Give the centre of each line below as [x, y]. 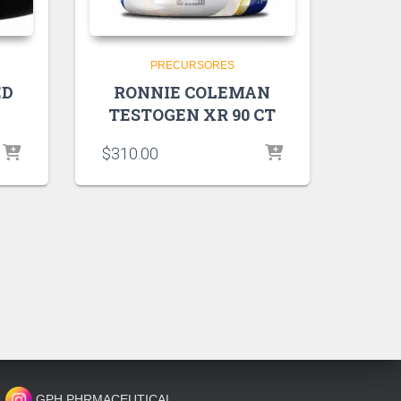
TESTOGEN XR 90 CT [192, 115]
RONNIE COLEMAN [192, 93]
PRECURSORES [192, 66]
